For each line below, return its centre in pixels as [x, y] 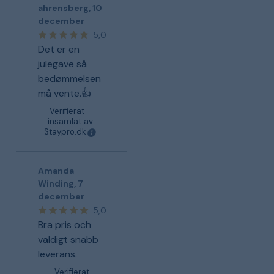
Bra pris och [65, 225]
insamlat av [71, 121]
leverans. [58, 254]
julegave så [63, 64]
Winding [56, 183]
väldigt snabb [68, 239]
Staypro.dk [65, 132]
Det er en [59, 49]
